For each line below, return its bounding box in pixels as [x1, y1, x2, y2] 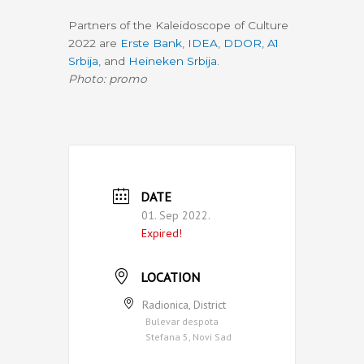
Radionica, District [142, 297, 226, 312]
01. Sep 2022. [141, 207, 210, 223]
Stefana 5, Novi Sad [145, 330, 232, 343]
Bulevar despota [145, 314, 219, 327]
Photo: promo [68, 72, 147, 86]
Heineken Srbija [128, 54, 217, 68]
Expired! [141, 225, 182, 240]
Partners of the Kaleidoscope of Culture [68, 19, 288, 32]
